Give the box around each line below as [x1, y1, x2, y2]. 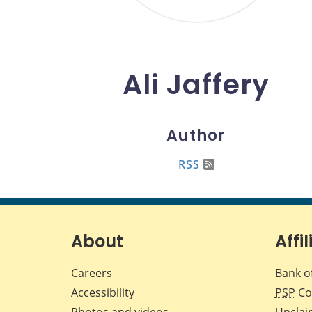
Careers [71, 265, 112, 281]
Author [166, 125, 226, 147]
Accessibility [71, 285, 134, 301]
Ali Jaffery [123, 65, 270, 104]
